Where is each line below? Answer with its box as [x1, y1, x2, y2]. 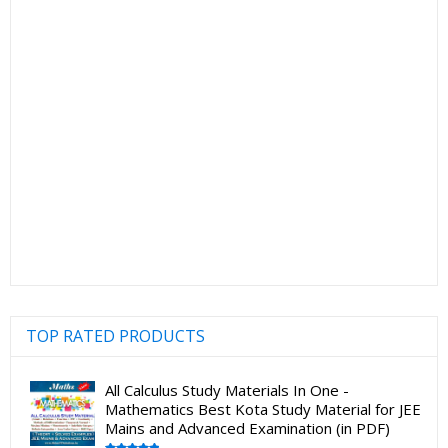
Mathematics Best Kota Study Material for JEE [105, 398, 421, 419]
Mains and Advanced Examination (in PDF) [105, 417, 390, 438]
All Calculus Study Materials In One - [105, 379, 349, 400]
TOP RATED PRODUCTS [26, 324, 205, 347]
